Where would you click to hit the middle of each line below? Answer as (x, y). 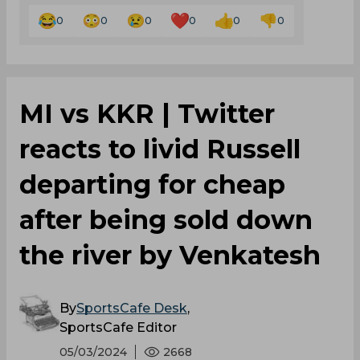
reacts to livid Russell (160, 149)
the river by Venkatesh (170, 256)
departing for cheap (152, 185)
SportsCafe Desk (132, 309)
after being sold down (166, 220)
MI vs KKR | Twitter (147, 114)
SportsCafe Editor (118, 328)
